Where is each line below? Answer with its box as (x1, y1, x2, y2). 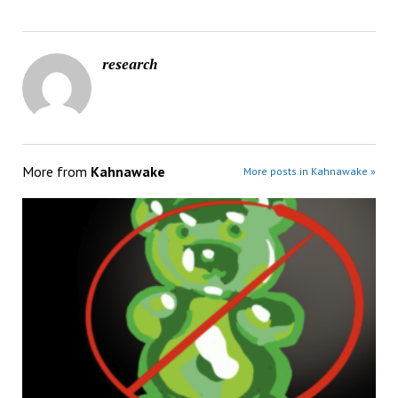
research (101, 54, 157, 75)
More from (21, 163, 91, 181)
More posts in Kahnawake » (243, 164, 377, 179)
